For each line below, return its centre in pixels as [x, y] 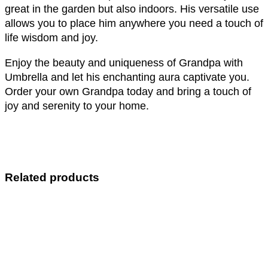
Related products [52, 177]
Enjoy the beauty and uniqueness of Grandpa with [124, 63]
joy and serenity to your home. [77, 106]
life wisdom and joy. [51, 37]
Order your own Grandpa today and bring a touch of [128, 91]
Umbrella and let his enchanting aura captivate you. [127, 77]
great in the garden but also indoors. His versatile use [132, 9]
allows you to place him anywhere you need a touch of [134, 23]
